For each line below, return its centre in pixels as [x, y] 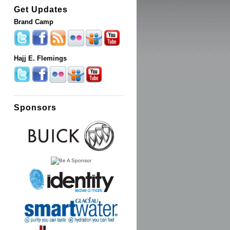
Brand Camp [34, 22]
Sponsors [35, 107]
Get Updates [41, 9]
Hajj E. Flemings [40, 59]
